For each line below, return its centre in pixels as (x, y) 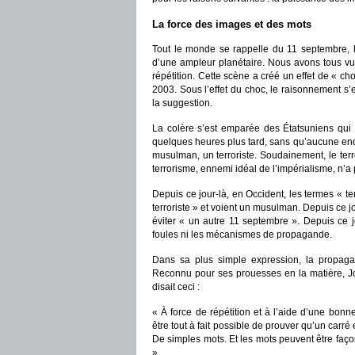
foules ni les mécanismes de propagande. (242, 235)
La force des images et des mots (232, 24)
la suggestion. (182, 103)
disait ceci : (176, 287)
